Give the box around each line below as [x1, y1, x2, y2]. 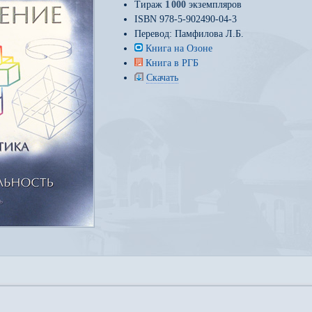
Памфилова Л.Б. [175, 29, 244, 39]
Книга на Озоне [146, 43, 212, 54]
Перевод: [134, 29, 175, 39]
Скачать [146, 72, 178, 83]
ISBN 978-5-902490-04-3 [134, 14, 237, 24]
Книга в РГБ [146, 58, 198, 68]
